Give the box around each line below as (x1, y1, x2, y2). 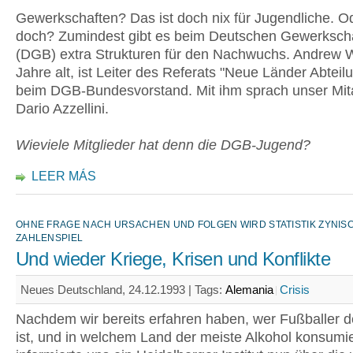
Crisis (280, 283, 310, 296)
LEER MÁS (32, 169, 96, 183)
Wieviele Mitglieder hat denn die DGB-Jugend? (16, 137, 310, 153)
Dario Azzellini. (16, 101, 109, 117)
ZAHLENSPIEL (16, 232, 84, 243)
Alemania (225, 283, 273, 296)
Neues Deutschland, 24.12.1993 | (20, 283, 195, 296)
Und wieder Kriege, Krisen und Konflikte (16, 249, 331, 269)
